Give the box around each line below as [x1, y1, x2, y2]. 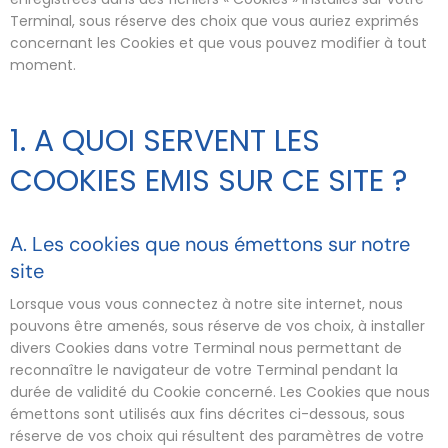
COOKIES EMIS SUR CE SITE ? [10, 160, 407, 202]
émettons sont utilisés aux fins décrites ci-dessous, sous [10, 403, 405, 424]
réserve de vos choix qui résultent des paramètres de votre [10, 425, 424, 446]
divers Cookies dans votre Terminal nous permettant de [10, 337, 402, 358]
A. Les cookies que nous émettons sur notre [10, 231, 410, 257]
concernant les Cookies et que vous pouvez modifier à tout [10, 33, 427, 53]
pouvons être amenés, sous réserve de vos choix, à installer [10, 315, 425, 336]
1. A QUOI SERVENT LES [10, 120, 320, 162]
